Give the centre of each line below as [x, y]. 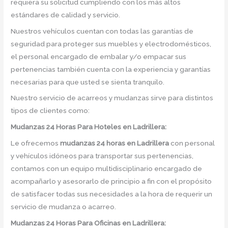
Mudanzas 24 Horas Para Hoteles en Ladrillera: [89, 127]
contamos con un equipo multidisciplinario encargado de [107, 169]
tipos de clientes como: [50, 111]
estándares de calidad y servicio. [66, 15]
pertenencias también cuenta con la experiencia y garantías [111, 69]
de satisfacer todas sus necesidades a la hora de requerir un [112, 194]
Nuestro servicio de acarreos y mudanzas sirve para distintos [112, 98]
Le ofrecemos [36, 143]
